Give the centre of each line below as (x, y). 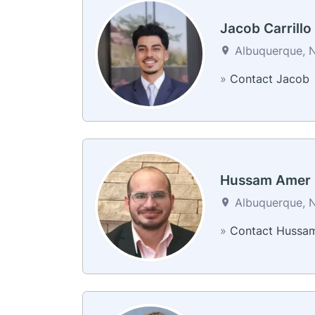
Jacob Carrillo (265, 28)
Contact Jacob (269, 78)
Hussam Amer (265, 181)
